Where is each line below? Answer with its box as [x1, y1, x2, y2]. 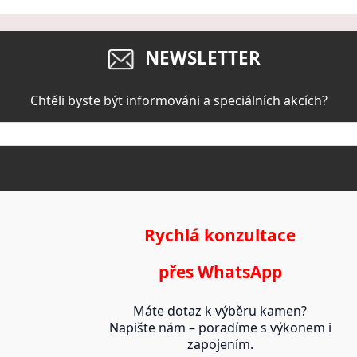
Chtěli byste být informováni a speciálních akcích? [29, 92, 328, 110]
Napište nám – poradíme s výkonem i [108, 318, 331, 336]
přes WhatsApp [158, 261, 282, 284]
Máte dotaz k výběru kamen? [133, 301, 308, 320]
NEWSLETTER [144, 45, 261, 70]
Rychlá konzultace [144, 224, 296, 247]
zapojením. [186, 335, 253, 353]
